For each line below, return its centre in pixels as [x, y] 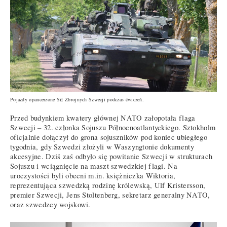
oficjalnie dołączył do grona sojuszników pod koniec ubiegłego [109, 137]
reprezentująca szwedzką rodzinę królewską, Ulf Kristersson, [108, 185]
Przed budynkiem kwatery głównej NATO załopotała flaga [103, 118]
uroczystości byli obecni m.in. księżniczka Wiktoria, [93, 176]
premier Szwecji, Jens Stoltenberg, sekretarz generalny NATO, [110, 195]
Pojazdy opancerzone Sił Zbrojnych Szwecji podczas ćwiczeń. [77, 100]
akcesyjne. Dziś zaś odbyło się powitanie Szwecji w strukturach [111, 157]
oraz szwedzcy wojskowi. [52, 205]
